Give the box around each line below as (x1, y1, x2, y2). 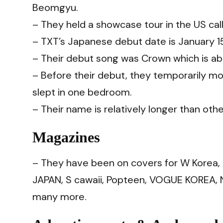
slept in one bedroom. (32, 85, 132, 99)
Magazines (32, 128, 100, 145)
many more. (32, 190, 87, 203)
